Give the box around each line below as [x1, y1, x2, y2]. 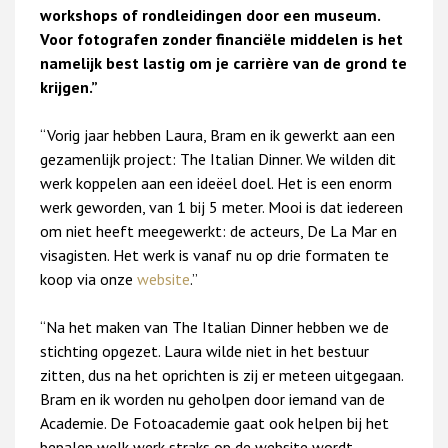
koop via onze [40, 269, 137, 290]
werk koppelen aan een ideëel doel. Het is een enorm [40, 173, 392, 194]
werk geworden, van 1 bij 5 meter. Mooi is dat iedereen [40, 197, 403, 218]
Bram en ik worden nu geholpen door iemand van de [40, 389, 385, 410]
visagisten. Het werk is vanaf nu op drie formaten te [40, 245, 389, 266]
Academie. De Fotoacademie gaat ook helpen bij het [40, 413, 389, 434]
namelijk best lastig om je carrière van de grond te [40, 53, 407, 74]
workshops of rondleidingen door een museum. [40, 5, 380, 26]
